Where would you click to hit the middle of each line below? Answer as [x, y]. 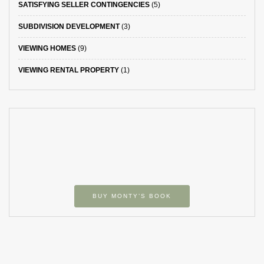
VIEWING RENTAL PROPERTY [69, 70]
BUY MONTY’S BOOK [132, 196]
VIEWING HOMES [47, 48]
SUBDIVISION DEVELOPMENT [69, 27]
